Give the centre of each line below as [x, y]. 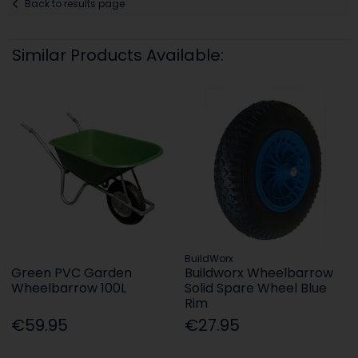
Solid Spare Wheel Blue [256, 288]
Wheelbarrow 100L [69, 288]
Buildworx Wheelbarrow [259, 272]
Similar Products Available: [118, 55]
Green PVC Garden [72, 272]
